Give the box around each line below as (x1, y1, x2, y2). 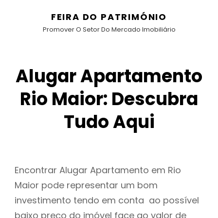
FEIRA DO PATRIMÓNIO (51, 11, 167, 23)
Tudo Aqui (63, 109, 155, 134)
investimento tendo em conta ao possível (15, 194, 199, 207)
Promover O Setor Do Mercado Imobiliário (42, 25, 176, 34)
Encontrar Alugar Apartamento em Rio (15, 164, 181, 177)
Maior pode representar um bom (15, 179, 158, 192)
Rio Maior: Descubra (20, 87, 198, 111)
